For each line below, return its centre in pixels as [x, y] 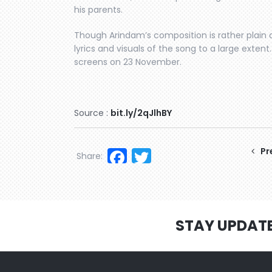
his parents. [98, 9]
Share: [90, 156]
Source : [92, 113]
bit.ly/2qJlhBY [141, 113]
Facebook [173, 156]
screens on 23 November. [128, 62]
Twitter [183, 156]
